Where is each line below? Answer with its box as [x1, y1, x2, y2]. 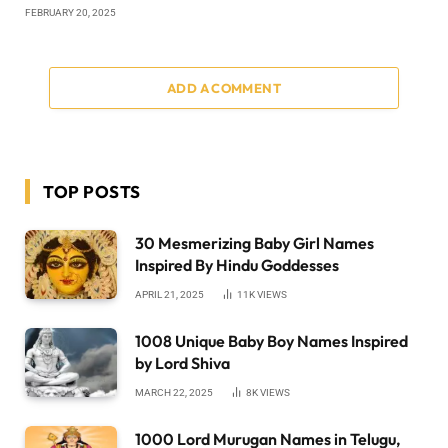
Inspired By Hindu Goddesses [135, 255, 339, 276]
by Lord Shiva [135, 353, 230, 374]
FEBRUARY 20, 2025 [25, 7, 116, 19]
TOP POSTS [43, 181, 141, 203]
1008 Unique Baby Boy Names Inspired [135, 331, 408, 352]
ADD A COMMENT [166, 80, 282, 97]
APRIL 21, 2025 [135, 289, 204, 301]
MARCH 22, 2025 [135, 387, 213, 399]
